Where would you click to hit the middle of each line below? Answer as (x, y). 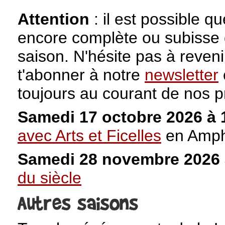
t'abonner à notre (81, 75)
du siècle (49, 178)
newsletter (182, 75)
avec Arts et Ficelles (89, 136)
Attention (53, 19)
